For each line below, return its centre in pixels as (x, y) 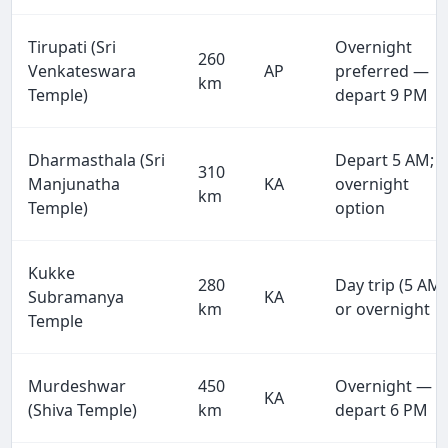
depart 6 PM (382, 409)
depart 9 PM (382, 94)
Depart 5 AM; (385, 159)
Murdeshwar (77, 385)
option (360, 207)
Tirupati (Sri (72, 46)
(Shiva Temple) (83, 409)
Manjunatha (74, 183)
